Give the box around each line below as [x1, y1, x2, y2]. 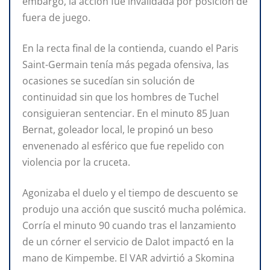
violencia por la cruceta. [22, 155, 130, 169]
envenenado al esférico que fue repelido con [22, 139, 224, 153]
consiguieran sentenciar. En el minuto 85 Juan [22, 107, 230, 121]
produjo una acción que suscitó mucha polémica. [22, 202, 246, 216]
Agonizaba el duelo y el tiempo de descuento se [22, 186, 238, 200]
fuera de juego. [22, 11, 90, 25]
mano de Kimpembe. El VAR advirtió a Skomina [22, 251, 234, 265]
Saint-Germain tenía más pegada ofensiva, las [22, 58, 229, 72]
